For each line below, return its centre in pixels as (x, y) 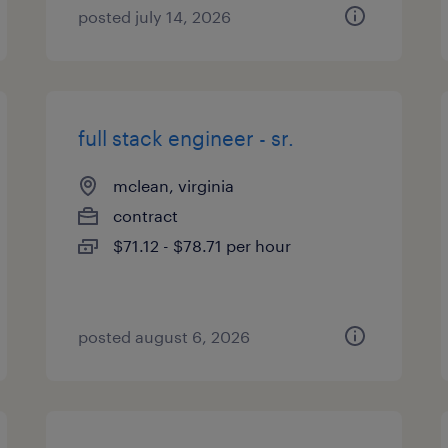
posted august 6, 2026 (164, 336)
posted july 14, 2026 (155, 16)
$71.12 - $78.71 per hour (202, 245)
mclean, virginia (174, 185)
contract (146, 215)
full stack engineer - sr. (186, 138)
